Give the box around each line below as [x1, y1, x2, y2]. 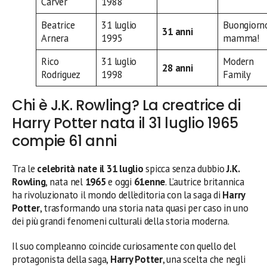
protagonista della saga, [12, 252, 110, 266]
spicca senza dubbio [143, 162, 227, 175]
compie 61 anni [12, 131, 117, 151]
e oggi [105, 175, 134, 188]
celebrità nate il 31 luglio [37, 162, 144, 175]
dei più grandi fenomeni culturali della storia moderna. [12, 214, 229, 228]
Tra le [12, 162, 38, 175]
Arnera [41, 32, 69, 45]
